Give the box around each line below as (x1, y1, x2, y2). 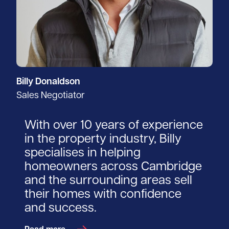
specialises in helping (25, 147, 141, 160)
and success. (25, 202, 97, 215)
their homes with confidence (25, 189, 181, 201)
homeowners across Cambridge (25, 161, 202, 174)
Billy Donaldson (16, 77, 80, 87)
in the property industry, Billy (25, 133, 181, 146)
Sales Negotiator (16, 91, 85, 101)
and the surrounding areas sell (25, 175, 192, 188)
